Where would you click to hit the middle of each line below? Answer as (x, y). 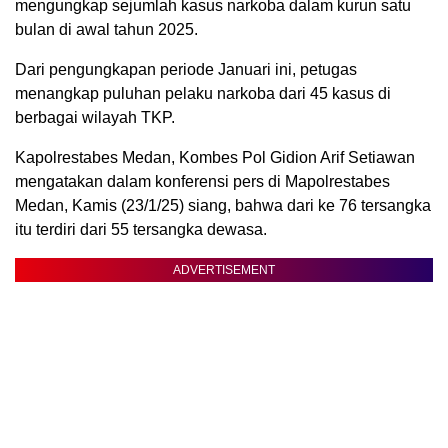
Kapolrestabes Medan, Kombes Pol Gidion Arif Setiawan (215, 158)
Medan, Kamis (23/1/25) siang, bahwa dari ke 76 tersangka (223, 206)
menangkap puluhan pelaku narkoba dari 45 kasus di (203, 94)
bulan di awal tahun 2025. (106, 30)
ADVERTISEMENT (224, 270)
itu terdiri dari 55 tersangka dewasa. (141, 230)
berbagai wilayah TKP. (95, 118)
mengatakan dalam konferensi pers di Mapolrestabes (202, 182)
